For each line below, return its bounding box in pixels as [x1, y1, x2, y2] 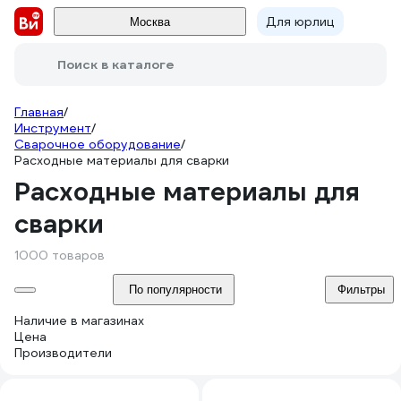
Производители [14, 345, 112, 361]
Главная [14, 104, 64, 120]
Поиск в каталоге [57, 56, 175, 73]
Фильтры [337, 283, 385, 296]
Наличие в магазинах [14, 312, 144, 328]
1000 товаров [14, 247, 105, 263]
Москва [130, 14, 170, 29]
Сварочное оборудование [14, 136, 181, 152]
